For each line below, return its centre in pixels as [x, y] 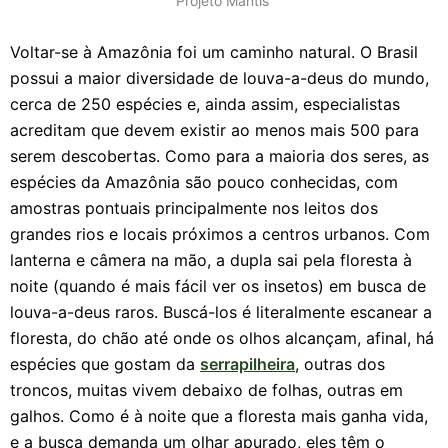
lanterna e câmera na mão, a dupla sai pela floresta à [211, 260]
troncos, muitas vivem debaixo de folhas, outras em [206, 390]
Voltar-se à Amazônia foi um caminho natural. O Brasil [214, 52]
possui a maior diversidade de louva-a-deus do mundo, [219, 78]
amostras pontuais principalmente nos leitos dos [194, 208]
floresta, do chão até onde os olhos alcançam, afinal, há [222, 338]
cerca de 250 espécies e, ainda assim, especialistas [205, 104]
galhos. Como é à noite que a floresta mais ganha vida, [219, 416]
